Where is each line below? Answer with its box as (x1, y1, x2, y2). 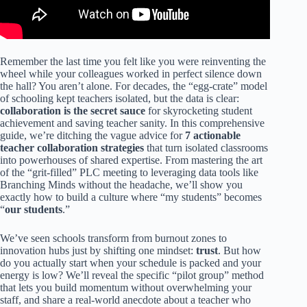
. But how (218, 244, 261, 256)
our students (5, 203, 62, 215)
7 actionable (185, 129, 241, 141)
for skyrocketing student (145, 104, 252, 116)
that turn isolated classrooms (144, 141, 268, 153)
